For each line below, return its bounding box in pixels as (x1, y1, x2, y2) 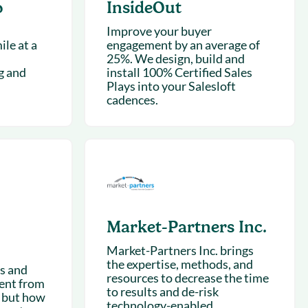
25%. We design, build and (106, 51, 245, 66)
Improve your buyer (106, 23, 212, 38)
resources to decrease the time (106, 270, 269, 285)
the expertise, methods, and (106, 256, 253, 272)
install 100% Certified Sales (106, 65, 252, 80)
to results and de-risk (106, 284, 219, 299)
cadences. (106, 92, 158, 107)
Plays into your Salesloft (106, 78, 236, 93)
